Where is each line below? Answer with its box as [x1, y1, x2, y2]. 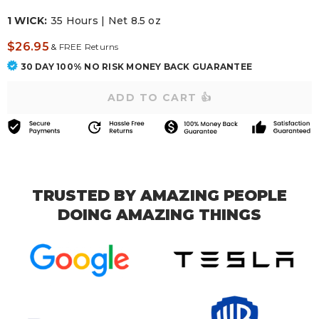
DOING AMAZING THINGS [57, 205, 262, 224]
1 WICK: [7, 14, 48, 27]
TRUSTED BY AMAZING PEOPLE [32, 186, 287, 204]
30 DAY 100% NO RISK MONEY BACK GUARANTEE [20, 61, 253, 72]
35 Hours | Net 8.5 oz [47, 14, 164, 27]
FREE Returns [56, 41, 119, 52]
